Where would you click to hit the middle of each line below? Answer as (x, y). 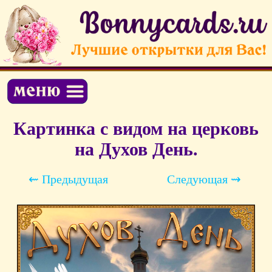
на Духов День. (136, 149)
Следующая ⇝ (204, 179)
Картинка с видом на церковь (136, 129)
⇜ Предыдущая (68, 179)
